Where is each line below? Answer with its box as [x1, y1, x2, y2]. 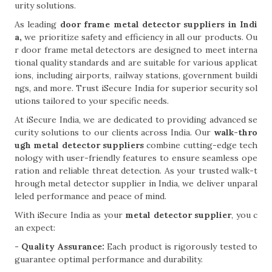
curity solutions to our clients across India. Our [15, 127, 214, 138]
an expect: [15, 222, 55, 233]
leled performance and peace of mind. [15, 191, 166, 202]
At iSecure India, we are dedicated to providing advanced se [15, 114, 257, 125]
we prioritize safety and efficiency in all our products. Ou [22, 32, 257, 42]
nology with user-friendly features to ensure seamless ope [15, 152, 257, 163]
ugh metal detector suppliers [15, 140, 144, 151]
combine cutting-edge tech [144, 140, 257, 151]
